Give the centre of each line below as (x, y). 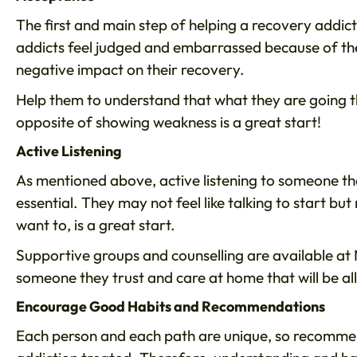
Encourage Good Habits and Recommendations (171, 307)
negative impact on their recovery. (132, 70)
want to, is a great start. (97, 225)
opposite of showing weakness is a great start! (172, 122)
